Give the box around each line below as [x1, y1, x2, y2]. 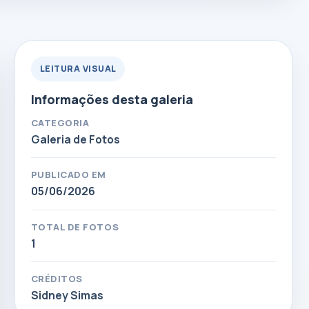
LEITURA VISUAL [39, 63, 117, 75]
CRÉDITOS [30, 272, 83, 286]
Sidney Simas [30, 288, 103, 303]
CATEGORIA [30, 116, 90, 129]
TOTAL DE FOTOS [30, 220, 119, 233]
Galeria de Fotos [30, 131, 120, 147]
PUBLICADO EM [30, 168, 107, 181]
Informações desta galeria [30, 91, 193, 108]
